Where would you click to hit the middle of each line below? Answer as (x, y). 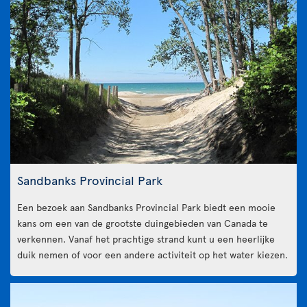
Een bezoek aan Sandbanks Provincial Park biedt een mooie (146, 207)
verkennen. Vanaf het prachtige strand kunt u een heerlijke (146, 238)
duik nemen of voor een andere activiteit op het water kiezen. (152, 254)
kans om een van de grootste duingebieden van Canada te (143, 223)
